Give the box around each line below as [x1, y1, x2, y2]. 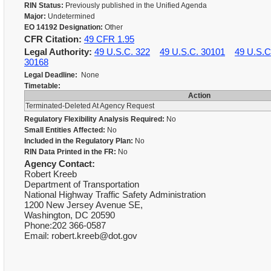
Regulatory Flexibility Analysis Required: [24, 115, 165, 123]
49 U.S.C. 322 [94, 47, 150, 57]
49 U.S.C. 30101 [160, 47, 225, 57]
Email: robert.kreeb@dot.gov [24, 230, 137, 241]
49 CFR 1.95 [84, 34, 134, 44]
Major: [24, 12, 46, 21]
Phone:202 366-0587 [24, 220, 106, 230]
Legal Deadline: [24, 71, 77, 79]
